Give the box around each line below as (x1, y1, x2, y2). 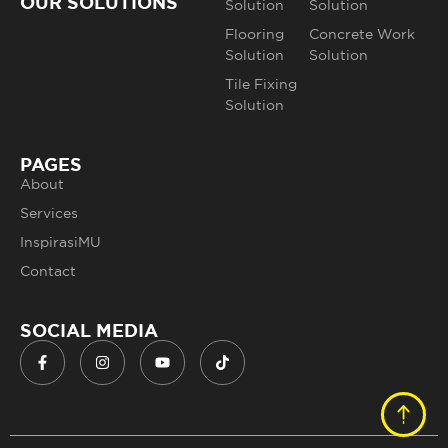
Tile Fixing (225, 74, 298, 93)
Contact (20, 261, 76, 280)
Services (20, 203, 78, 222)
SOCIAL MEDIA (20, 318, 158, 343)
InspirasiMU (20, 232, 101, 251)
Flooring (225, 24, 285, 43)
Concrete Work (309, 24, 416, 43)
